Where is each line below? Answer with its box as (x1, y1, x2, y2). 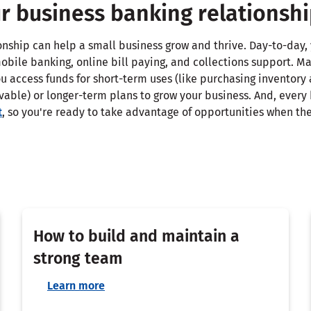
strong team (33, 248, 123, 268)
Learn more (47, 278, 105, 292)
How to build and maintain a (33, 226, 239, 246)
